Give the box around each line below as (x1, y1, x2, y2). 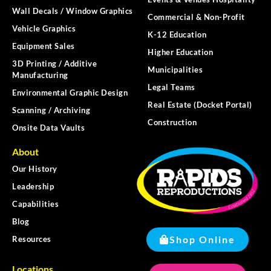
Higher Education (148, 47, 214, 57)
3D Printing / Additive (12, 58, 97, 68)
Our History (12, 163, 57, 174)
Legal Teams (148, 82, 195, 92)
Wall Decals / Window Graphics (12, 5, 133, 16)
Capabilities (12, 198, 59, 209)
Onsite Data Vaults (12, 122, 85, 132)
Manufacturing (12, 70, 68, 80)
